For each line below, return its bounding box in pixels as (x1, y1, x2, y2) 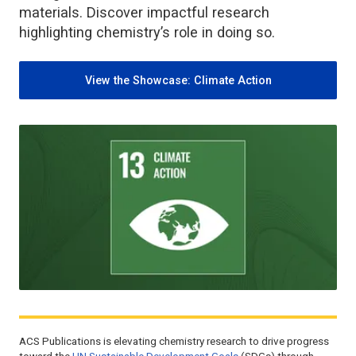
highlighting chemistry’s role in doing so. (19, 23, 275, 41)
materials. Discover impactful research (19, 3, 269, 21)
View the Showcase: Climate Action (84, 73, 272, 87)
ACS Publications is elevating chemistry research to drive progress (19, 335, 329, 348)
